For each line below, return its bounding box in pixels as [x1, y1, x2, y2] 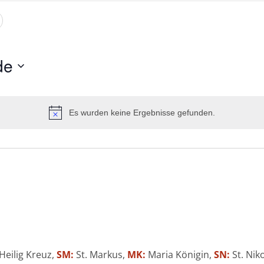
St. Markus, [74, 248, 128, 262]
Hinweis [131, 113, 160, 123]
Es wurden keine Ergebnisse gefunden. [69, 108, 215, 118]
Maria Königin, [146, 248, 214, 262]
